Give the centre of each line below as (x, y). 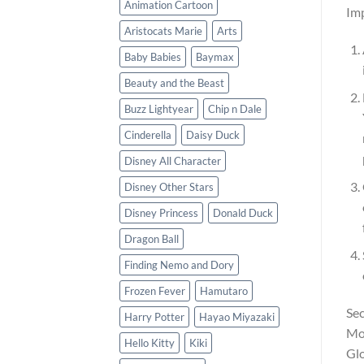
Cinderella (148, 135)
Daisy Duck (213, 135)
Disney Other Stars (169, 187)
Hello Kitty (149, 343)
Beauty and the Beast (174, 83)
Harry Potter (154, 317)
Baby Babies (153, 57)
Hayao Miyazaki (237, 317)
